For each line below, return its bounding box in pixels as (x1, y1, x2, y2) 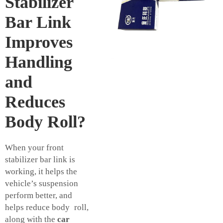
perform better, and (5, 191, 72, 201)
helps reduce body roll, (5, 203, 89, 213)
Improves (5, 33, 73, 52)
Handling (5, 53, 72, 72)
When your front (5, 143, 64, 153)
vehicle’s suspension (5, 179, 78, 189)
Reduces (5, 93, 65, 111)
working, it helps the (5, 167, 77, 177)
